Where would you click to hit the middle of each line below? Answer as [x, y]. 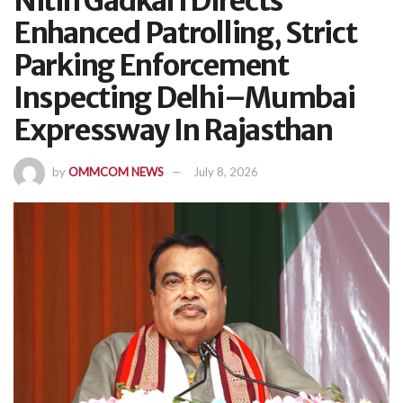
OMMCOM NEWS [116, 172]
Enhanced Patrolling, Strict [185, 33]
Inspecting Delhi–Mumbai [184, 98]
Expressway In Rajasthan [173, 130]
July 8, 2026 [226, 172]
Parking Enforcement [151, 65]
